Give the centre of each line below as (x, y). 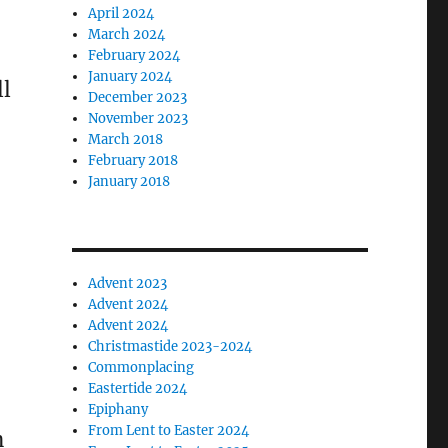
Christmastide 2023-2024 (170, 346)
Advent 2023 (128, 283)
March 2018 (126, 139)
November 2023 (138, 118)
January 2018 (129, 181)
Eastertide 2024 (138, 388)
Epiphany (118, 409)
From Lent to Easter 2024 (169, 430)
